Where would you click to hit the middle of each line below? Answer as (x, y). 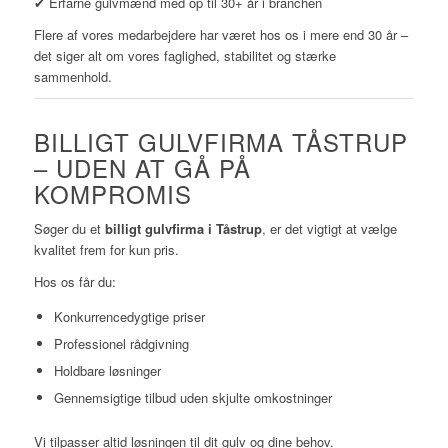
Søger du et (69, 228)
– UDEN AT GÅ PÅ (142, 167)
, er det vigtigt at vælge (329, 228)
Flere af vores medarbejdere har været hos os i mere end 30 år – (220, 34)
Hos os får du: (74, 281)
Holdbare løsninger (107, 370)
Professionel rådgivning (121, 343)
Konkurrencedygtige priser (129, 316)
